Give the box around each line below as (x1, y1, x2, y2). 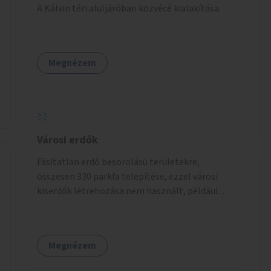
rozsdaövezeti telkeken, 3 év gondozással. (37, 198, 211, 212)
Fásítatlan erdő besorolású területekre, (37, 155, 200, 169)
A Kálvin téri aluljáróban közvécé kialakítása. (37, 1, 221, 15)
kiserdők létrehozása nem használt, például (37, 184, 218, 198)
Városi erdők (37, 132, 98, 148)
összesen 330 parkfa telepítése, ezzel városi (37, 169, 218, 183)
